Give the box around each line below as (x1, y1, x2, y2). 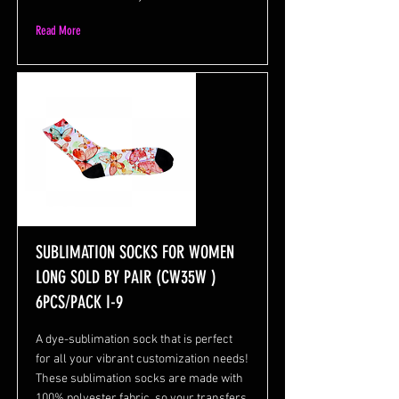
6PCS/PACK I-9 (36, 291, 123, 313)
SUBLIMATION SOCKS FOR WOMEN (36, 241, 234, 264)
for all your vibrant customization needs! (36, 352, 248, 368)
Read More (36, 23, 81, 39)
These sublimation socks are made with (36, 371, 243, 387)
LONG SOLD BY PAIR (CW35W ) (36, 266, 216, 289)
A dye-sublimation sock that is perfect (36, 332, 232, 348)
